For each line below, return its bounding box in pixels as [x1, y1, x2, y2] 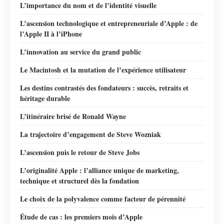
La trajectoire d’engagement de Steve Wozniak [20, 128, 161, 139]
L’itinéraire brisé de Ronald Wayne [20, 110, 126, 121]
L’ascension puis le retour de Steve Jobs [20, 146, 139, 157]
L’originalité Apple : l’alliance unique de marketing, [20, 164, 179, 175]
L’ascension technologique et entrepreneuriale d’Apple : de [20, 17, 197, 28]
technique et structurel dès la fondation [20, 175, 139, 186]
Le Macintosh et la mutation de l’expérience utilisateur [20, 64, 186, 75]
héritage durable [20, 92, 70, 103]
